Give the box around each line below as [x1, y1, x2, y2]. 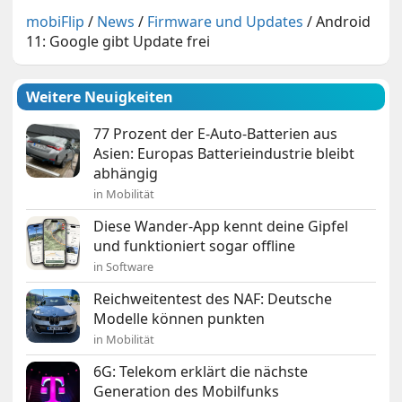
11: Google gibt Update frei [26, 31, 211, 52]
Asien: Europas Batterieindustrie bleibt [93, 144, 355, 164]
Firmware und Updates [147, 12, 304, 32]
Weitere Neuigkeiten [26, 87, 174, 108]
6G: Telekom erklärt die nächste [93, 362, 309, 382]
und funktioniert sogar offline [93, 236, 296, 257]
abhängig [93, 163, 159, 184]
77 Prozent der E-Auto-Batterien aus [93, 124, 338, 144]
